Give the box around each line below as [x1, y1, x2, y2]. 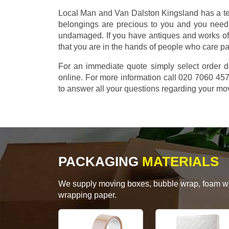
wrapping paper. [58, 191, 117, 200]
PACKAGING [58, 154, 139, 170]
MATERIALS [139, 154, 219, 170]
